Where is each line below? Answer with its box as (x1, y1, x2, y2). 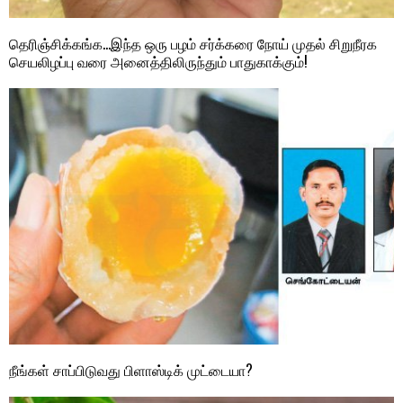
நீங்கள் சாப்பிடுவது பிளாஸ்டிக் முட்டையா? (9, 359, 253, 381)
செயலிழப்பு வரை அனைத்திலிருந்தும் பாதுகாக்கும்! (9, 49, 308, 72)
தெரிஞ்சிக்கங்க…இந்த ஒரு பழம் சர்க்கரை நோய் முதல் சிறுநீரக (9, 31, 377, 54)
